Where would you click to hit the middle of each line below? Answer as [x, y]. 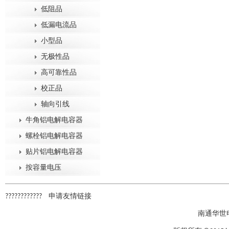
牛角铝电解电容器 [54, 120]
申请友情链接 [70, 197]
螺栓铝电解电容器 [54, 136]
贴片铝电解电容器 [54, 152]
